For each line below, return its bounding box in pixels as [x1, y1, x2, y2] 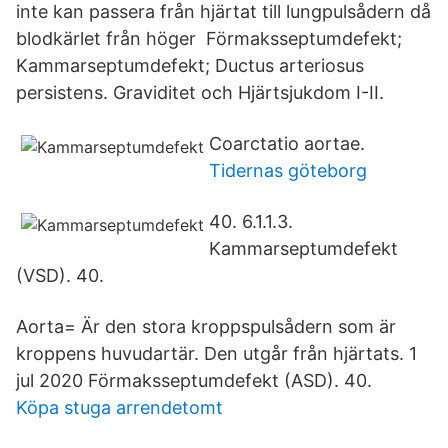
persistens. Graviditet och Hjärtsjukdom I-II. [16, 82, 384, 103]
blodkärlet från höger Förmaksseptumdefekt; [16, 28, 402, 49]
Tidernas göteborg [209, 160, 367, 181]
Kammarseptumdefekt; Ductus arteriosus [16, 55, 364, 76]
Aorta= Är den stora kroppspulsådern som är [16, 316, 396, 337]
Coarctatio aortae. [209, 133, 365, 154]
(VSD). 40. [16, 265, 104, 286]
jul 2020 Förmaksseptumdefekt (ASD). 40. [16, 370, 372, 391]
